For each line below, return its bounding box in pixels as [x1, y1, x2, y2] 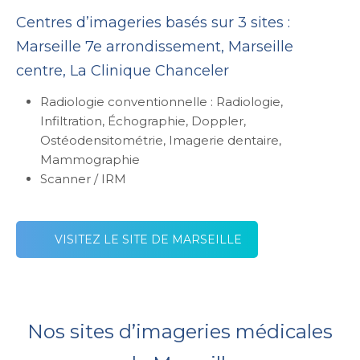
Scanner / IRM [40, 171, 126, 187]
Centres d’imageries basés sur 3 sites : [16, 14, 290, 32]
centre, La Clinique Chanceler [16, 62, 229, 80]
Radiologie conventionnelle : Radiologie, [40, 94, 283, 110]
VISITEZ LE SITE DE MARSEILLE [55, 232, 242, 247]
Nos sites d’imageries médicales [27, 320, 333, 344]
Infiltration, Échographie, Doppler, [40, 113, 246, 129]
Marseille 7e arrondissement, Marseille [16, 38, 293, 56]
